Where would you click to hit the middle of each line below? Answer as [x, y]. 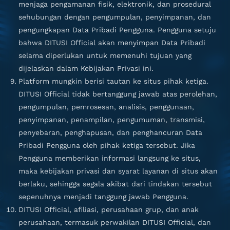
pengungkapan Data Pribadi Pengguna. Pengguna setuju [117, 30]
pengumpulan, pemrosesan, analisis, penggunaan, [106, 107]
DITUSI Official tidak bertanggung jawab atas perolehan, [118, 94]
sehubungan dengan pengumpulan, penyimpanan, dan [115, 17]
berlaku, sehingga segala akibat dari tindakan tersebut [115, 184]
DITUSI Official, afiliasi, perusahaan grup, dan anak [109, 209]
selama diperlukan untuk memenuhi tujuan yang [105, 55]
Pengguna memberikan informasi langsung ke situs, [110, 158]
